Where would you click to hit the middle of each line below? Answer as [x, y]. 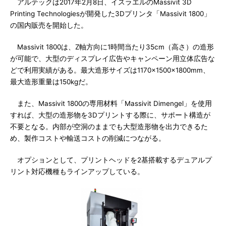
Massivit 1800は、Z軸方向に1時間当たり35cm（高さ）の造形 [112, 47]
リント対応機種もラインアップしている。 [77, 172]
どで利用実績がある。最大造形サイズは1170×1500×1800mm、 [110, 70]
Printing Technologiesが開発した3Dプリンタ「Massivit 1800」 [110, 14]
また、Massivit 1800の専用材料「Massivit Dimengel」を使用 [111, 103]
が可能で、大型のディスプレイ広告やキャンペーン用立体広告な [112, 59]
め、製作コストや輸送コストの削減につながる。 [88, 138]
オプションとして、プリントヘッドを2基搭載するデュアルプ [111, 160]
